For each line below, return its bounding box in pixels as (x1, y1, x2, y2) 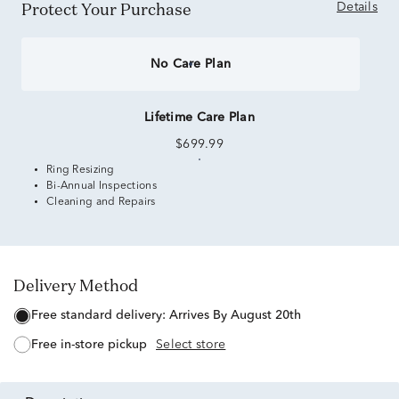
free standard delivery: (38, 309, 169, 322)
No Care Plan (150, 58, 232, 70)
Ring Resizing (46, 165, 115, 175)
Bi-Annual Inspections (46, 181, 157, 191)
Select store (156, 338, 226, 352)
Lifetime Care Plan (143, 111, 256, 124)
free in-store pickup (38, 338, 147, 352)
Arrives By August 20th (169, 309, 301, 322)
